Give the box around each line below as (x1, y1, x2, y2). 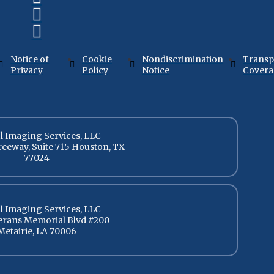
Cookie (81, 53, 112, 65)
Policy (81, 64, 108, 76)
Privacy (10, 64, 43, 76)
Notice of (10, 53, 50, 65)
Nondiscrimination (142, 53, 224, 65)
